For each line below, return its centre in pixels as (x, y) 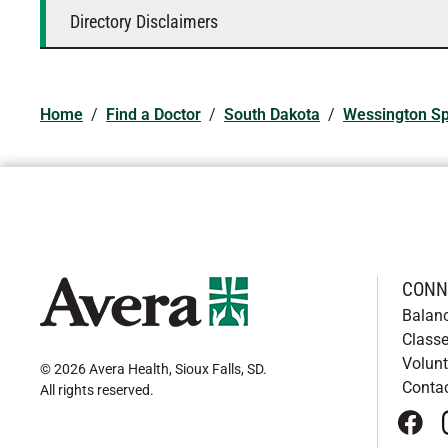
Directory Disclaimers (144, 21)
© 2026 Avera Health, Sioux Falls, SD (151, 369)
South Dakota (272, 114)
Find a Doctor (153, 114)
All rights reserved (95, 390)
